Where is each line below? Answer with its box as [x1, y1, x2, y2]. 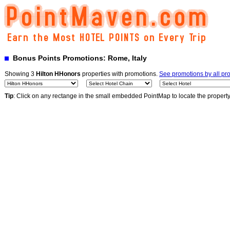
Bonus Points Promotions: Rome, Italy [9, 54, 147, 62]
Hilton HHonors [36, 70, 81, 78]
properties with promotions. [81, 70, 159, 78]
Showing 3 [5, 70, 36, 78]
